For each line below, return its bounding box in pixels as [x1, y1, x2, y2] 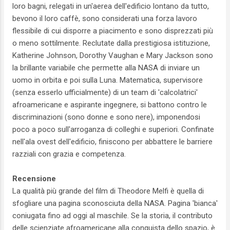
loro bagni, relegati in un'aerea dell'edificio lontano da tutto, [12, 1, 209, 11]
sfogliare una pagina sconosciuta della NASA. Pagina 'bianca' [12, 198, 218, 208]
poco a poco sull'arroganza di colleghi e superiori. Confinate [12, 124, 214, 134]
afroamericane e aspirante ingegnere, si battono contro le [12, 100, 207, 109]
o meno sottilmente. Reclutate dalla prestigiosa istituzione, [12, 38, 210, 48]
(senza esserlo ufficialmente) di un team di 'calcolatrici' [12, 87, 198, 97]
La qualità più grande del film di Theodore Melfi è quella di [12, 186, 204, 196]
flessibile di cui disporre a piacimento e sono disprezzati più [12, 26, 213, 35]
